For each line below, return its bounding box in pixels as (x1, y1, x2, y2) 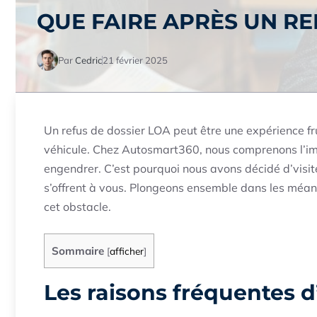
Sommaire (52, 244, 104, 258)
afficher (110, 245, 144, 257)
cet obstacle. (44, 200, 111, 214)
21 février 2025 (103, 54, 168, 66)
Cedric (75, 54, 102, 66)
